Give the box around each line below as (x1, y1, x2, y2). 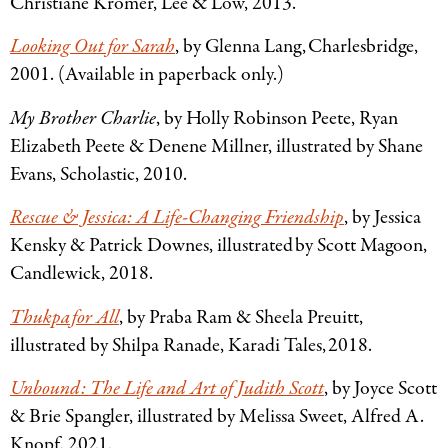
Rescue (10, 204, 62, 232)
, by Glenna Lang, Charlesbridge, (175, 33, 418, 61)
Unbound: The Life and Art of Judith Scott (10, 374, 324, 402)
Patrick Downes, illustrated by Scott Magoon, (85, 232, 427, 260)
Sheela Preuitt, (251, 303, 363, 331)
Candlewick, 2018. (10, 260, 155, 288)
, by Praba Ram (119, 303, 236, 331)
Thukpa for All (10, 303, 119, 331)
